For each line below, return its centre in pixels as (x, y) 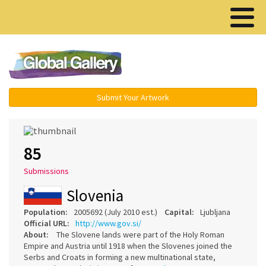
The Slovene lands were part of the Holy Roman (140, 234)
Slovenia (95, 195)
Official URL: (47, 223)
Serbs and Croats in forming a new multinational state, (120, 257)
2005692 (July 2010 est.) (119, 212)
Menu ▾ (202, 65)
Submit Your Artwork (133, 97)
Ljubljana (219, 212)
